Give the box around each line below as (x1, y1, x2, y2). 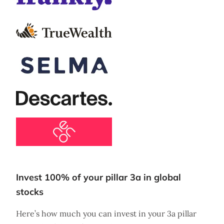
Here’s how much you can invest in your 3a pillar (16, 208, 196, 218)
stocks (16, 185, 43, 197)
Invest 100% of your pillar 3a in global (16, 171, 181, 183)
